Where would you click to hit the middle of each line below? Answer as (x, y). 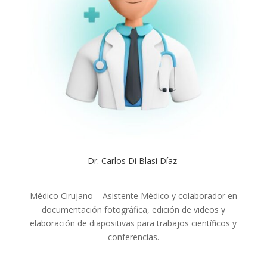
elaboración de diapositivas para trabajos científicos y (133, 223)
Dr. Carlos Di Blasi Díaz (133, 160)
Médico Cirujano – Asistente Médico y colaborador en (133, 195)
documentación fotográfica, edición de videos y (133, 209)
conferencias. (133, 237)
